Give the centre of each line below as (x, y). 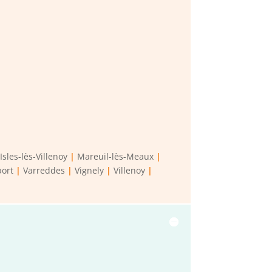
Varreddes (44, 171)
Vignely (90, 171)
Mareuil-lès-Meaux (116, 157)
